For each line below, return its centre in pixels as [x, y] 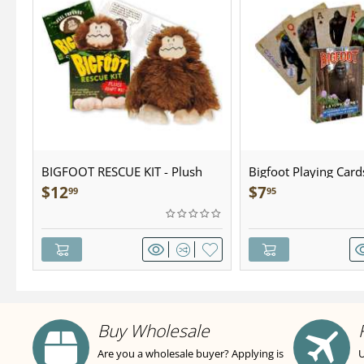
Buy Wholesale [154, 331]
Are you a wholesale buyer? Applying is [191, 353]
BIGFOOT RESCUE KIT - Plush [122, 171]
